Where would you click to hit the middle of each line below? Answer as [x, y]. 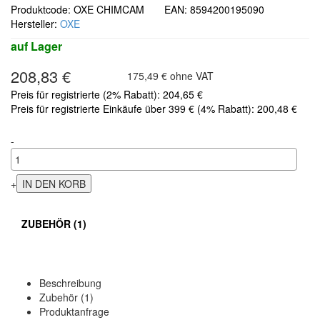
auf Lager [36, 46]
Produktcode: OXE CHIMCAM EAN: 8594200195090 [146, 9]
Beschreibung [70, 282]
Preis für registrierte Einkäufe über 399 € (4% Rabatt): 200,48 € [154, 108]
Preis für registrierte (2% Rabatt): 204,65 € [107, 94]
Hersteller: [35, 23]
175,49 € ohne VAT [170, 75]
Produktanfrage [74, 311]
